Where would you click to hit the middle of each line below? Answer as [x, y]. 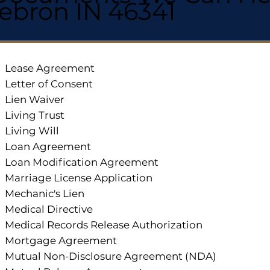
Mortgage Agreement [61, 241]
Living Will [32, 131]
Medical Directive [49, 209]
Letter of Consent [49, 84]
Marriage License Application [79, 178]
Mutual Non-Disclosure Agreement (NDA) [111, 256]
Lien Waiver [35, 100]
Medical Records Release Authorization [104, 225]
